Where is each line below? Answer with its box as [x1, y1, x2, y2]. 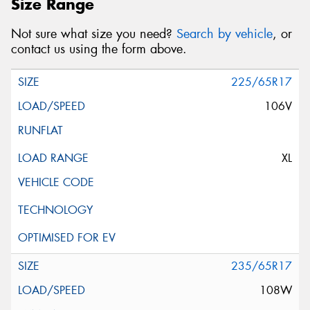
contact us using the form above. [11, 40, 187, 57]
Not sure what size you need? [11, 25, 176, 42]
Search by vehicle [176, 25, 273, 42]
